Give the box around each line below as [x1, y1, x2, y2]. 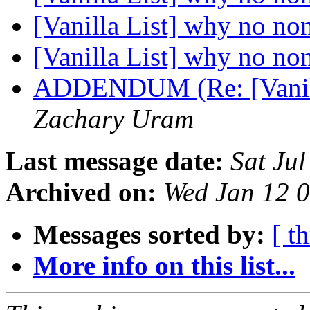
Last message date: [6, 146, 224, 176]
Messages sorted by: [33, 219, 265, 250]
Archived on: [6, 177, 156, 208]
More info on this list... [33, 250, 295, 281]
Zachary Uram [33, 104, 194, 134]
